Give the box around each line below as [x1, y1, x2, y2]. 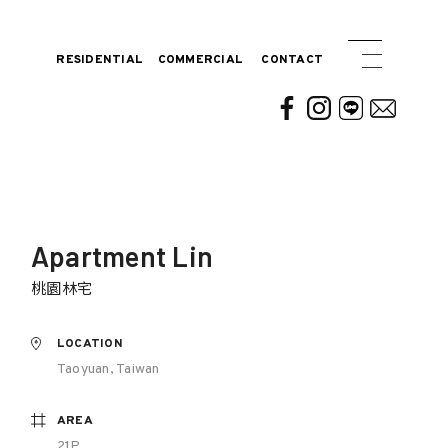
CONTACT [261, 52, 323, 68]
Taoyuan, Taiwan [56, 361, 160, 378]
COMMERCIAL [157, 52, 243, 68]
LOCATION [56, 336, 123, 352]
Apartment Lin [30, 239, 214, 273]
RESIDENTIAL [56, 52, 143, 68]
